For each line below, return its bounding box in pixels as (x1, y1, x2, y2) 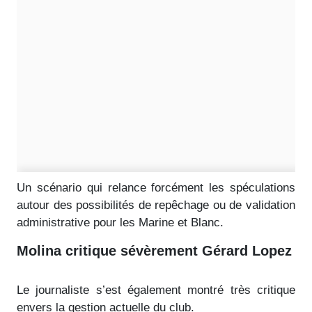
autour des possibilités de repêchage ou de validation (17, 198, 295, 212)
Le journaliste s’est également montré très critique (17, 283, 295, 297)
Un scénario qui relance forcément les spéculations (17, 180, 295, 194)
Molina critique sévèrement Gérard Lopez (17, 242, 292, 258)
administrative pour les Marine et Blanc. (17, 215, 224, 229)
